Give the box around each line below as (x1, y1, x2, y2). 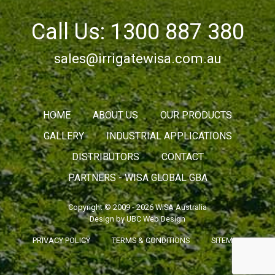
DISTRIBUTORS (71, 150, 139, 163)
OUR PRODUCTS (160, 109, 232, 121)
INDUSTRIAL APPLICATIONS (106, 130, 232, 142)
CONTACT (161, 150, 204, 163)
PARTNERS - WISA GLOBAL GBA (68, 171, 207, 184)
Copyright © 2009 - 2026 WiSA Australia (68, 202, 207, 212)
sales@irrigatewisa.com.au (53, 50, 222, 66)
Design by (90, 214, 126, 223)
